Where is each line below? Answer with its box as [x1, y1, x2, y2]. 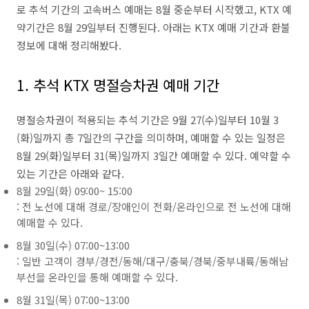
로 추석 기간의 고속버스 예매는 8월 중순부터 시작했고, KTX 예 [17, 2, 292, 17]
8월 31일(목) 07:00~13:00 [17, 292, 130, 307]
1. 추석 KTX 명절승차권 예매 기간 [17, 74, 219, 95]
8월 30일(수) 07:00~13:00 [17, 238, 130, 252]
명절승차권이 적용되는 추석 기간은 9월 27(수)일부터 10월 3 [17, 112, 279, 127]
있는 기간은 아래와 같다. [17, 166, 124, 181]
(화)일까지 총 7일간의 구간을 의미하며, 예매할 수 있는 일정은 [17, 130, 286, 145]
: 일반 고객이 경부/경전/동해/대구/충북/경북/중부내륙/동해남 [17, 254, 288, 268]
